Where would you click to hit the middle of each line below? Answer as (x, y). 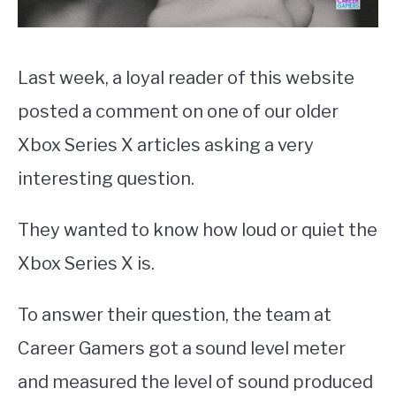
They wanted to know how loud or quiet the (198, 229)
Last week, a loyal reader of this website (186, 77)
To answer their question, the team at (175, 314)
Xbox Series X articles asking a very (166, 145)
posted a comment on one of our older (178, 111)
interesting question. (106, 178)
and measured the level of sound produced (195, 381)
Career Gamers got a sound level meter (182, 348)
